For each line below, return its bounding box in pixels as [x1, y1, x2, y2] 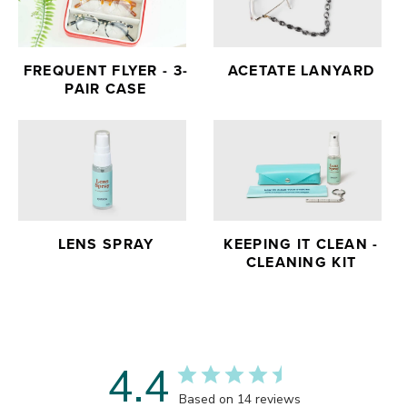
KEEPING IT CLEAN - [223, 233, 379, 255]
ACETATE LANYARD [227, 60, 375, 82]
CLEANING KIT [245, 252, 357, 273]
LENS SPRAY [57, 233, 154, 255]
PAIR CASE [65, 78, 147, 100]
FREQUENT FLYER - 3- [23, 60, 189, 82]
